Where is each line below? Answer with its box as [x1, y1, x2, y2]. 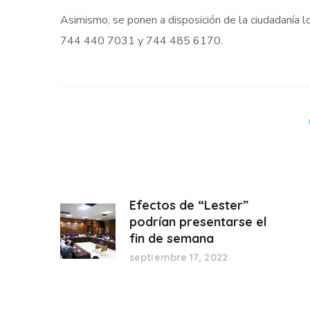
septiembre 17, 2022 [129, 251, 228, 264]
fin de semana [129, 230, 214, 246]
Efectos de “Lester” [129, 197, 248, 213]
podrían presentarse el [129, 214, 267, 230]
